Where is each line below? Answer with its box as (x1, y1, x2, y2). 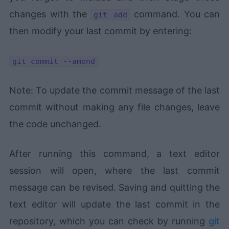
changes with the (9, 9, 91, 20)
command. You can (130, 9, 220, 20)
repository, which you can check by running (9, 216, 209, 227)
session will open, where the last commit (9, 165, 220, 176)
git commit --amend (12, 57, 96, 66)
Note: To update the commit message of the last (9, 85, 220, 96)
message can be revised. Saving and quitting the (9, 182, 220, 193)
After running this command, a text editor (9, 148, 220, 159)
